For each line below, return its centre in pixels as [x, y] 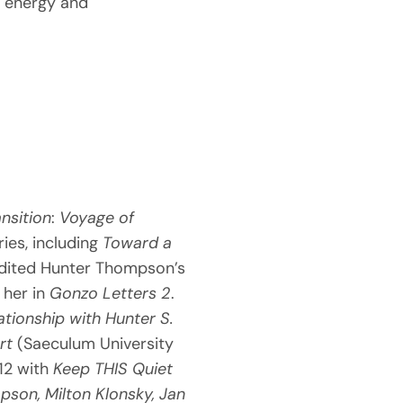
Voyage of [96, 217]
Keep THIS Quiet [112, 368]
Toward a [137, 242]
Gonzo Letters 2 [110, 293]
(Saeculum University [93, 343]
